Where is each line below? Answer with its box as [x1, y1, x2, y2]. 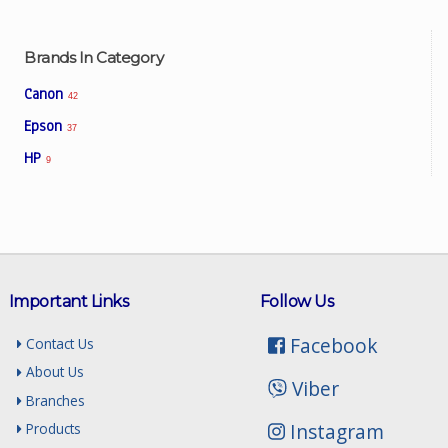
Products [22, 419, 82, 439]
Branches [22, 390, 86, 410]
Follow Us [259, 291, 334, 311]
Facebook [284, 332, 378, 360]
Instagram [284, 418, 384, 446]
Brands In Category [24, 48, 163, 68]
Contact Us [22, 334, 95, 354]
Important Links [8, 291, 129, 311]
